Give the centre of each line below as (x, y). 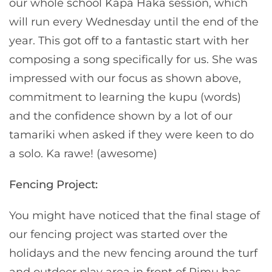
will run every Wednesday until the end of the (134, 22)
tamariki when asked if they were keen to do (131, 134)
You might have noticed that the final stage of (134, 215)
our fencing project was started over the (118, 234)
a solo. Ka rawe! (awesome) (83, 153)
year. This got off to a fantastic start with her (129, 40)
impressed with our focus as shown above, (125, 78)
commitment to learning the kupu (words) (125, 97)
